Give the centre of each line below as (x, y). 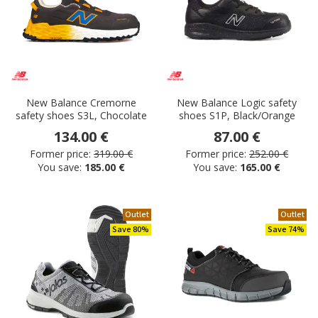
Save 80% (131, 230)
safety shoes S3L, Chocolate (81, 116)
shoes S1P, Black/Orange (237, 116)
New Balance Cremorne (81, 103)
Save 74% (286, 230)
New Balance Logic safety (237, 103)
